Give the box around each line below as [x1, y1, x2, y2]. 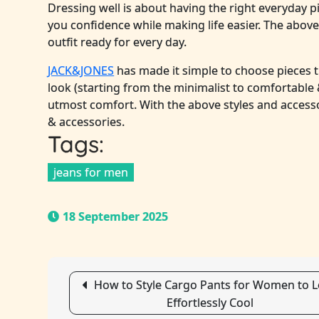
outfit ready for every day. [48, 34, 187, 51]
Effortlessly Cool [167, 295, 253, 311]
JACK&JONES [48, 63, 115, 79]
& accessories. [48, 114, 125, 130]
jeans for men [53, 164, 129, 181]
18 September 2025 [63, 209, 169, 225]
